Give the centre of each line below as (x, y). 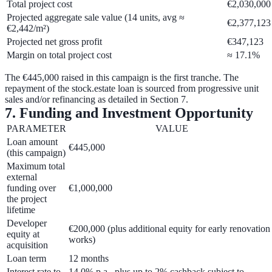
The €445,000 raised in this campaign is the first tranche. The (122, 78)
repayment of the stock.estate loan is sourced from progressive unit (132, 89)
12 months (89, 259)
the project (27, 199)
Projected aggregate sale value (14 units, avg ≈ (96, 18)
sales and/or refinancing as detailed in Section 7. (97, 100)
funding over (31, 188)
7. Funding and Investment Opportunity (129, 113)
